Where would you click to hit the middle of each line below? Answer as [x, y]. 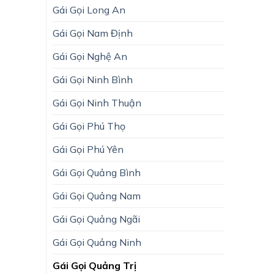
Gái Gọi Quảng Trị [94, 265]
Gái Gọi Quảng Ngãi [96, 219]
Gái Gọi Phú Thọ [89, 126]
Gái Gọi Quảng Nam [97, 195]
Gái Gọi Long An [89, 9]
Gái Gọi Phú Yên [88, 149]
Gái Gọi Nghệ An [90, 56]
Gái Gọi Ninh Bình [93, 79]
